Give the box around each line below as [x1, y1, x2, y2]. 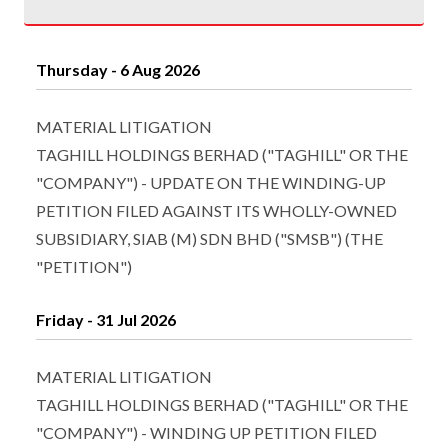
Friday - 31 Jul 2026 [36, 310, 176, 329]
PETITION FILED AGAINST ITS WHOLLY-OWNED [36, 201, 397, 220]
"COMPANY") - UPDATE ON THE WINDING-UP [36, 173, 386, 192]
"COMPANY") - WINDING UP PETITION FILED [36, 423, 377, 442]
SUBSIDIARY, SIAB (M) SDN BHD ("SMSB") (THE [36, 229, 383, 248]
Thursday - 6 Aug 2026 [36, 60, 200, 79]
